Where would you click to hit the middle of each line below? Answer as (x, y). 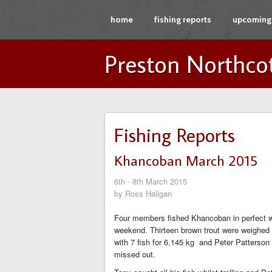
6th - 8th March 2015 (151, 181)
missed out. (135, 254)
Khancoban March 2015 (186, 160)
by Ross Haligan (143, 193)
